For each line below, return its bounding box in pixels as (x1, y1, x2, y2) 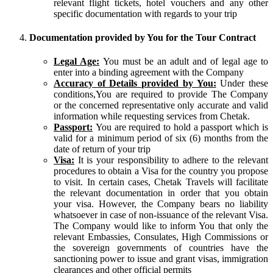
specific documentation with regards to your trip (54, 8, 237, 19)
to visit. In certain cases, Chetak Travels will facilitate (54, 177, 268, 188)
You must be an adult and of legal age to (103, 56, 268, 67)
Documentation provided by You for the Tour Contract (29, 32, 256, 43)
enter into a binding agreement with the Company (54, 67, 244, 78)
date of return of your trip (54, 144, 151, 155)
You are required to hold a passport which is (95, 122, 269, 133)
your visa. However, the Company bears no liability (54, 199, 268, 210)
